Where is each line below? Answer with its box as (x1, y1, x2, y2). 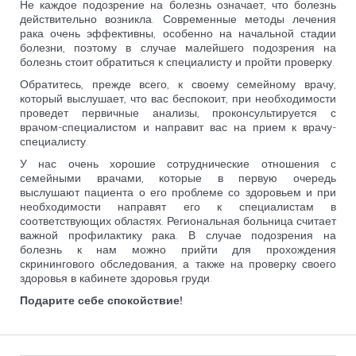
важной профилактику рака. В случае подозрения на (20, 228, 336, 242)
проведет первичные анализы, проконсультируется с (20, 106, 336, 120)
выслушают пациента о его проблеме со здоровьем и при (20, 185, 336, 199)
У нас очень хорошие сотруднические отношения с (20, 157, 336, 171)
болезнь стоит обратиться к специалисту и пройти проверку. (20, 55, 335, 69)
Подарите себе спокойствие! (20, 293, 186, 308)
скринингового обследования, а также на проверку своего (20, 257, 336, 271)
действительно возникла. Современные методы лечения (20, 12, 336, 26)
